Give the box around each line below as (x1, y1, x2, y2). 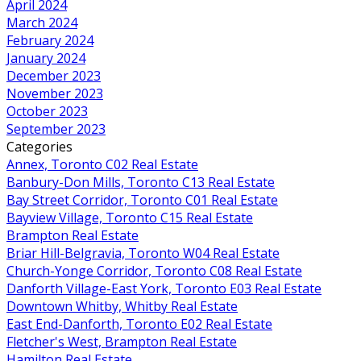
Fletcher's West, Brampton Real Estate (6, 332, 237, 351)
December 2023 (6, 66, 101, 85)
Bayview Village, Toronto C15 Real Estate (6, 208, 253, 226)
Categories (6, 137, 73, 156)
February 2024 (6, 31, 93, 49)
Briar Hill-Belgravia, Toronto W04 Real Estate (6, 243, 280, 262)
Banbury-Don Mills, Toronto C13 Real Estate (6, 172, 275, 191)
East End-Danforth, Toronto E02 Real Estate (6, 314, 272, 333)
